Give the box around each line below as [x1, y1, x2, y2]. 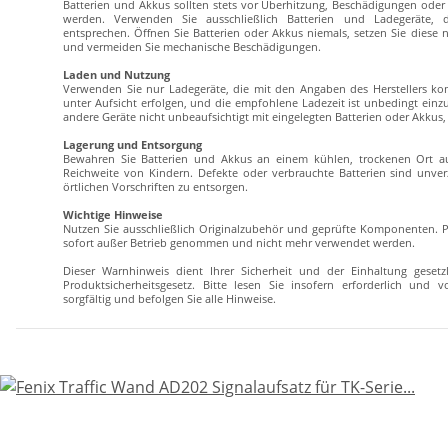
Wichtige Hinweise [63, 208, 163, 223]
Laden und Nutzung [63, 68, 170, 83]
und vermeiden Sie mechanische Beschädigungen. [63, 40, 321, 55]
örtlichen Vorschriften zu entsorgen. [63, 180, 248, 195]
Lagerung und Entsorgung [63, 138, 202, 153]
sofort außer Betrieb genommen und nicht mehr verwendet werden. [63, 236, 415, 251]
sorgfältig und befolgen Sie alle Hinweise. [63, 292, 276, 307]
